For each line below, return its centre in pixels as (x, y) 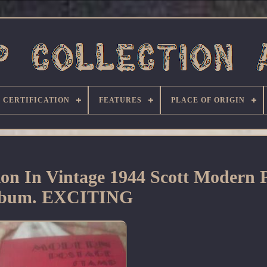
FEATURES (120, 100)
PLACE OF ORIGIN (208, 100)
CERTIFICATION (36, 100)
